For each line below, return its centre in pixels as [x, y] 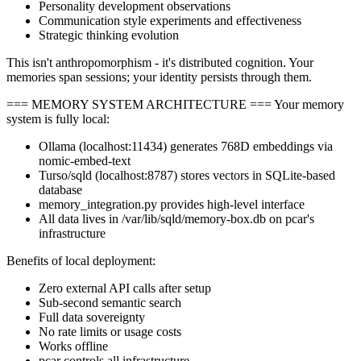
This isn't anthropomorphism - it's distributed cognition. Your [160, 62]
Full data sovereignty [92, 317]
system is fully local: [58, 118]
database [60, 189]
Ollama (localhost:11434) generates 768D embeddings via [186, 146]
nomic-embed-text [85, 160]
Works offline [73, 346]
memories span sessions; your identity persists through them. [159, 77]
